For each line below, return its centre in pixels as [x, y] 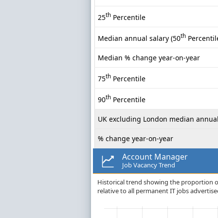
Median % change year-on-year [149, 58]
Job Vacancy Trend [149, 165]
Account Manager [155, 157]
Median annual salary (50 [139, 38]
